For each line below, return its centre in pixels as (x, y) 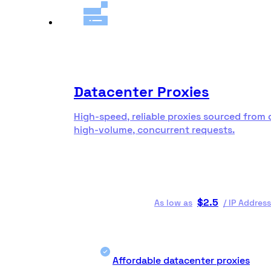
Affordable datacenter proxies (181, 260)
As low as (173, 203)
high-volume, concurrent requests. (154, 130)
